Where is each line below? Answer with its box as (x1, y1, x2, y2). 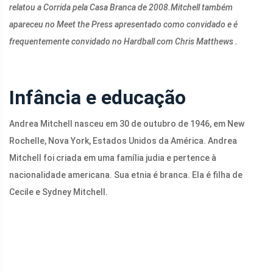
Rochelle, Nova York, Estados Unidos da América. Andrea (9, 135, 237, 146)
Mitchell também (171, 2, 233, 12)
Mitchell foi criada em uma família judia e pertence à (9, 152, 216, 163)
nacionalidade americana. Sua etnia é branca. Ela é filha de (9, 169, 243, 180)
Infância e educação (9, 85, 186, 109)
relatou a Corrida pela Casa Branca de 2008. (9, 2, 171, 12)
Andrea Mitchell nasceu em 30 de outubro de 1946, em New (9, 118, 244, 129)
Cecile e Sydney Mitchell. (9, 186, 108, 197)
